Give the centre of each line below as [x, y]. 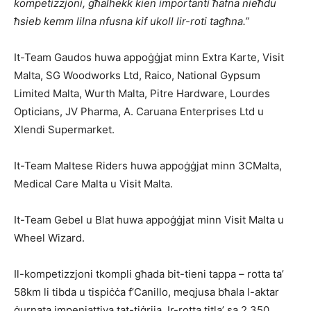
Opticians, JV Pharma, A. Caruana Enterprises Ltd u [139, 111]
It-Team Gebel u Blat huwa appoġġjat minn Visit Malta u [149, 219]
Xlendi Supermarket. [64, 129]
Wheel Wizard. [49, 237]
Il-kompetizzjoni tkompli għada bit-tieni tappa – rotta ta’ [149, 274]
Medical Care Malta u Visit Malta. [93, 183]
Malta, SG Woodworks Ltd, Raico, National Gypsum [137, 75]
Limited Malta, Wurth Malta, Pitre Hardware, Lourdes [142, 93]
